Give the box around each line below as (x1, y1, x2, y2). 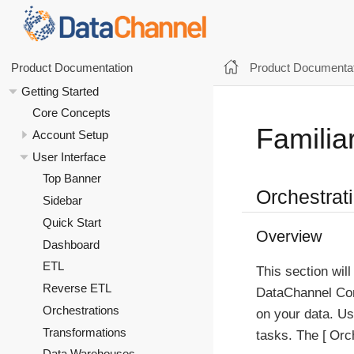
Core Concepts (32, 106, 111, 120)
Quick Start (43, 215, 101, 229)
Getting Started (21, 84, 99, 98)
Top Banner (43, 171, 101, 186)
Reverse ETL (43, 281, 111, 296)
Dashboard (43, 237, 100, 251)
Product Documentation (10, 60, 133, 74)
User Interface (32, 149, 106, 164)
